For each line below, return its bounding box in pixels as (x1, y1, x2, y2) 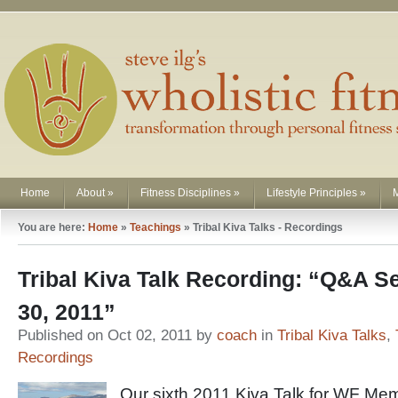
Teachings (130, 221, 181, 234)
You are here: (18, 221, 88, 234)
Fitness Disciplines (140, 187, 231, 199)
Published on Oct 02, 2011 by (18, 327, 217, 344)
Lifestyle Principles (267, 187, 357, 199)
